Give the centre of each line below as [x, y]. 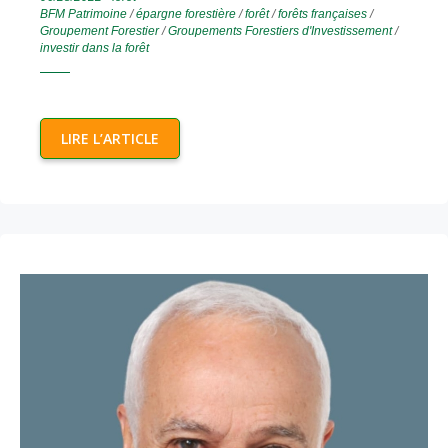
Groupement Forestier [99, 31]
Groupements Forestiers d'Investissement [280, 31]
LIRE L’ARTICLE [110, 139]
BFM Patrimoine [83, 14]
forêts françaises [322, 14]
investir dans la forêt [94, 48]
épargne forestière [186, 14]
